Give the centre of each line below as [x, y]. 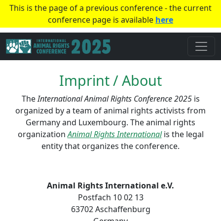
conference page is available [102, 20]
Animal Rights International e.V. [110, 185]
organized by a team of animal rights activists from [110, 110]
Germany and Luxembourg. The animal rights [110, 122]
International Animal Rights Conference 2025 [114, 99]
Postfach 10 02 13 [110, 197]
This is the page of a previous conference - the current [110, 8]
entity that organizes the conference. [110, 146]
